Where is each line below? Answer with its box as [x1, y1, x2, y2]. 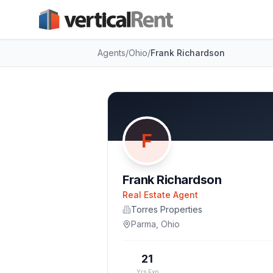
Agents [97, 48, 126, 58]
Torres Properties [131, 204, 202, 214]
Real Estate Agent [122, 190, 198, 200]
